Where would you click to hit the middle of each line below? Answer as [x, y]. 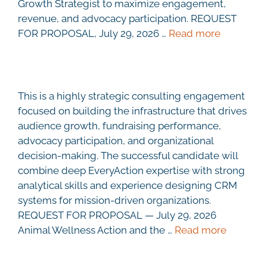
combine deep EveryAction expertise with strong [131, 170]
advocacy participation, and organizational [116, 140]
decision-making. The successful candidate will [128, 155]
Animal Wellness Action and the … [96, 230]
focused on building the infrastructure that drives [132, 111]
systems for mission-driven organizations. [114, 200]
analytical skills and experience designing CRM [128, 185]
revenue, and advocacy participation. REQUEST [127, 18]
